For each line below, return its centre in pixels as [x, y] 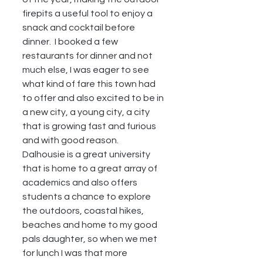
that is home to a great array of [91, 168]
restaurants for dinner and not [88, 56]
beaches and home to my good [91, 225]
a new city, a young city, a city [87, 112]
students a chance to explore [87, 197]
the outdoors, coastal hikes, [84, 211]
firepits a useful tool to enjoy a [88, 14]
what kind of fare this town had [90, 84]
